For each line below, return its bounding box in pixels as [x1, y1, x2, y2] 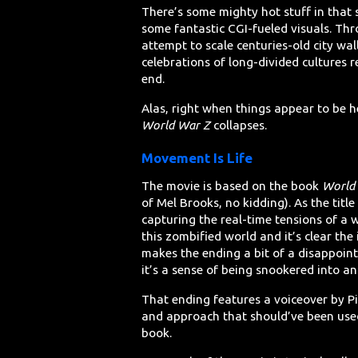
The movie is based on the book [141, 179, 323, 193]
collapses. [210, 117, 268, 132]
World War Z [141, 117, 211, 132]
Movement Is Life [141, 149, 253, 165]
